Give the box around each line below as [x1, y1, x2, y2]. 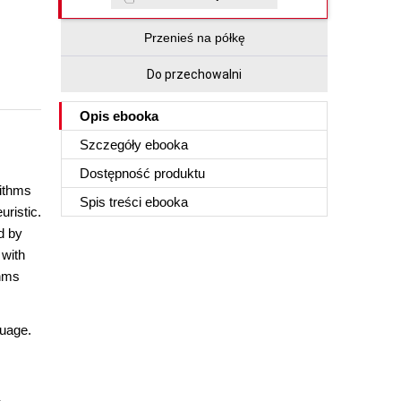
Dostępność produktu [80, 166, 205, 181]
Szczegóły [80, 137, 145, 152]
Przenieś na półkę [143, 30, 245, 45]
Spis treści [80, 194, 145, 209]
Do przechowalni [147, 67, 242, 81]
